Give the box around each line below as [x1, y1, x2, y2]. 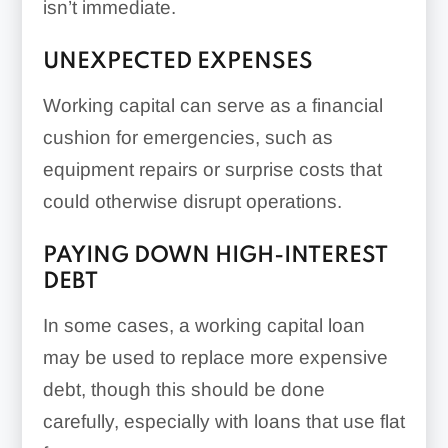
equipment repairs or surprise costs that [42, 159, 382, 180]
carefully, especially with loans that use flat [42, 411, 405, 432]
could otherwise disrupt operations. [42, 191, 342, 212]
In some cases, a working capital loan [42, 315, 365, 336]
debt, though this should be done [42, 379, 325, 400]
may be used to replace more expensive [42, 347, 388, 368]
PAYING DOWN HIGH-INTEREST [42, 245, 388, 267]
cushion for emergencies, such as [42, 127, 333, 148]
